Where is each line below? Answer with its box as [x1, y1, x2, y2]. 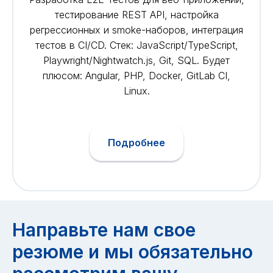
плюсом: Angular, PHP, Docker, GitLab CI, [43, 69, 230, 82]
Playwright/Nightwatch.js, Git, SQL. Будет [43, 54, 230, 66]
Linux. [123, 84, 150, 97]
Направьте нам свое [12, 219, 196, 241]
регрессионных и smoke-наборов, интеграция [30, 23, 243, 36]
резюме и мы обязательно [12, 241, 253, 263]
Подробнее [108, 136, 165, 149]
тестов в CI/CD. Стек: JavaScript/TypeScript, [35, 38, 238, 51]
